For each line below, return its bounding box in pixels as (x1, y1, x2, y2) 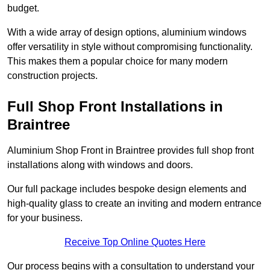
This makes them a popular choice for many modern (7, 56, 228, 67)
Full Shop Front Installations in (7, 98, 223, 115)
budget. (7, 3, 39, 14)
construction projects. (7, 71, 98, 81)
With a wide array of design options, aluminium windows (7, 27, 246, 38)
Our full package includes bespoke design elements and (7, 184, 246, 195)
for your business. (7, 213, 83, 224)
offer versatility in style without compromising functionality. (7, 42, 253, 52)
